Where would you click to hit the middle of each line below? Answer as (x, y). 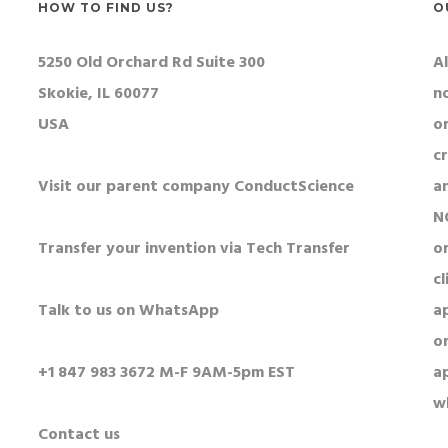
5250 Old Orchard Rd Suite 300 (151, 63)
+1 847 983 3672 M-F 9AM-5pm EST (166, 373)
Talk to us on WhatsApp (128, 311)
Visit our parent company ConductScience (195, 187)
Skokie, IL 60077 (98, 94)
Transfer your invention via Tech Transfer (193, 249)
